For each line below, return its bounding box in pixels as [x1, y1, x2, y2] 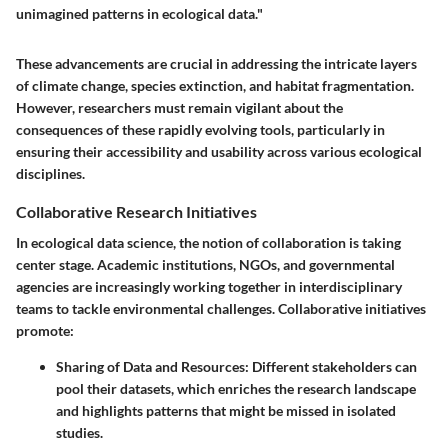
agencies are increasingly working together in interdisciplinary [16, 277, 402, 295]
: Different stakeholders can [245, 357, 417, 375]
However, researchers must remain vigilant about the [16, 98, 343, 116]
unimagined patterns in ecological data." [16, 4, 263, 22]
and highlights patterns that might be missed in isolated [56, 401, 396, 419]
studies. [56, 423, 103, 441]
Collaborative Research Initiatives [16, 201, 257, 221]
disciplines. [16, 164, 85, 182]
